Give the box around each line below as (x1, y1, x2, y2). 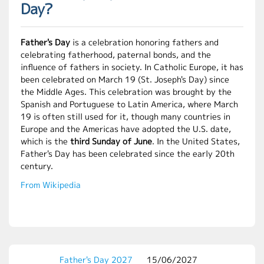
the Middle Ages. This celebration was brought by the (21, 86, 232, 97)
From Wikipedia (21, 179, 81, 190)
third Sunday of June (70, 136, 152, 147)
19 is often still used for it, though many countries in (21, 111, 230, 122)
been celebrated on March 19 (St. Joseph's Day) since (21, 74, 229, 85)
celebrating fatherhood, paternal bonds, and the (21, 49, 211, 60)
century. (21, 160, 53, 171)
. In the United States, (152, 136, 240, 147)
